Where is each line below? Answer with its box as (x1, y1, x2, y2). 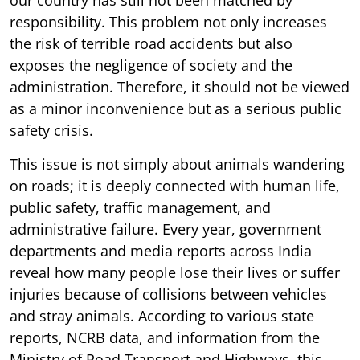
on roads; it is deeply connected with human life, (10, 175, 340, 195)
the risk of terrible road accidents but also (10, 33, 292, 53)
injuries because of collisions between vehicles (10, 284, 327, 304)
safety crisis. (10, 120, 93, 140)
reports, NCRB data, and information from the (10, 327, 320, 347)
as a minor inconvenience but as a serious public (10, 98, 342, 118)
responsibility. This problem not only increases (10, 11, 327, 31)
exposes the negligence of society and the (10, 55, 292, 75)
